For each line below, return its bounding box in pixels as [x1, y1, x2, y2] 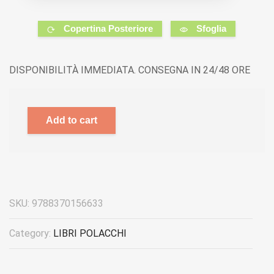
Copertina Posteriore [64, 23, 154, 34]
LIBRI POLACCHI [53, 228, 127, 240]
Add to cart [46, 115, 97, 126]
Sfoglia [196, 23, 227, 34]
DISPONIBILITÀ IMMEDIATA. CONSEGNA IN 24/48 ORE [9, 64, 250, 76]
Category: [9, 228, 53, 240]
